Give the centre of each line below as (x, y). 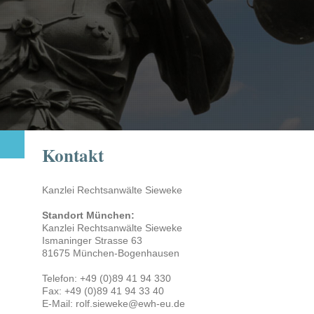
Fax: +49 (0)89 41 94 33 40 (103, 291)
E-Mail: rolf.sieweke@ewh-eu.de (113, 304)
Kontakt (73, 156)
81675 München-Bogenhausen (110, 253)
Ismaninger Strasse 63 (92, 241)
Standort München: (88, 216)
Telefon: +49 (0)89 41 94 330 (106, 279)
